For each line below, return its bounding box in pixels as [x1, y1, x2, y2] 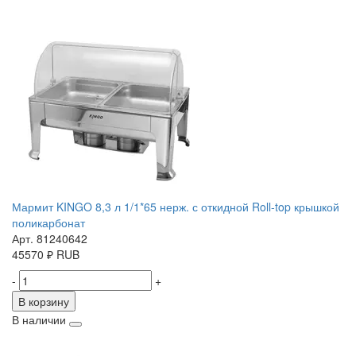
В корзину [18, 293, 69, 310]
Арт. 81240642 [12, 230, 87, 247]
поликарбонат [12, 215, 85, 231]
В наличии [12, 311, 66, 328]
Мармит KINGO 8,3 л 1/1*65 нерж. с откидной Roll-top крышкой [12, 199, 339, 215]
